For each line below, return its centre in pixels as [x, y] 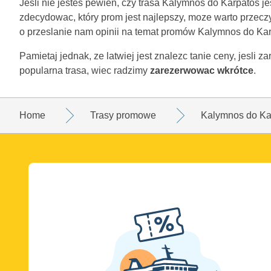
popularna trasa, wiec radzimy [85, 70]
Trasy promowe [123, 115]
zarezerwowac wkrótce [202, 70]
